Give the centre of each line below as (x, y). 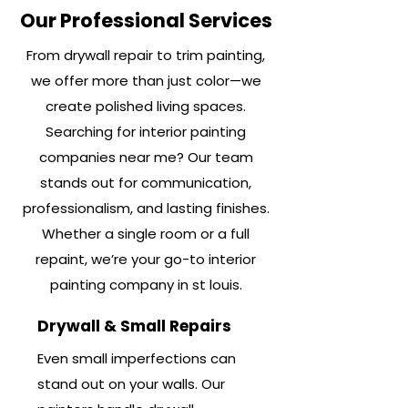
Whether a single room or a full (146, 234)
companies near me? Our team (146, 157)
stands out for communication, (146, 183)
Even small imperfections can (137, 358)
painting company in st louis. (146, 285)
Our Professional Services (146, 20)
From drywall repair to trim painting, (146, 55)
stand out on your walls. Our (131, 384)
